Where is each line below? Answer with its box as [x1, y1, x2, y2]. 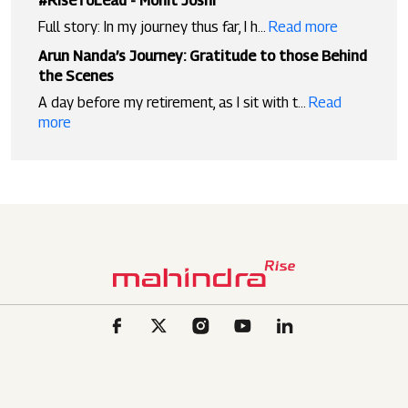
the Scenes [38, 67, 114, 86]
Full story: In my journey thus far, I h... [38, 18, 269, 36]
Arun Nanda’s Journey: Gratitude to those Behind [38, 47, 367, 66]
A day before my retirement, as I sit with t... [38, 94, 309, 112]
